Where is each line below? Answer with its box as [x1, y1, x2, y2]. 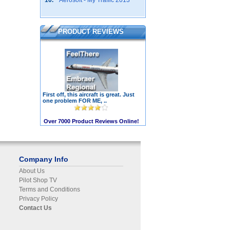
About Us [19, 167, 45, 175]
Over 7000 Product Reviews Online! [43, 118, 139, 124]
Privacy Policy [19, 195, 58, 202]
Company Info [19, 155, 68, 163]
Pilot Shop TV [19, 177, 57, 184]
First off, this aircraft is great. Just [43, 91, 135, 98]
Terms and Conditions [19, 186, 80, 193]
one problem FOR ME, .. [43, 98, 107, 104]
